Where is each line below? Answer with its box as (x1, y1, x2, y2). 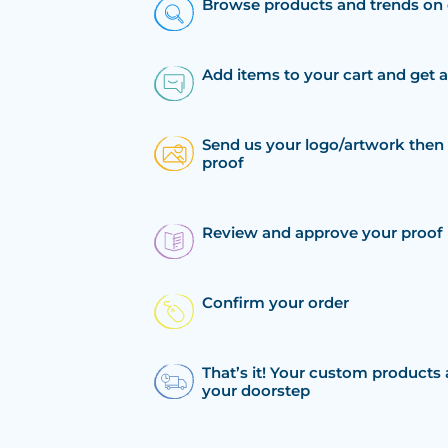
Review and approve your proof (202, 223, 443, 242)
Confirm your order (202, 293, 349, 312)
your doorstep (202, 381, 310, 400)
